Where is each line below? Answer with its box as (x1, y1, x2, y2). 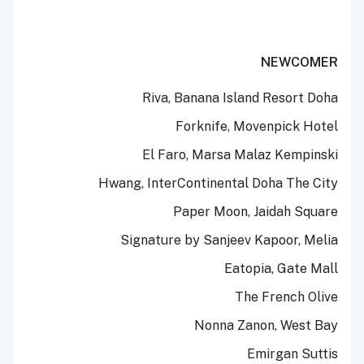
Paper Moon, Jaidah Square (173, 204, 338, 220)
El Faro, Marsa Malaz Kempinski (142, 147, 338, 163)
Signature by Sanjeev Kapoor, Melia (120, 232, 338, 249)
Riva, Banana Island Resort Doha (142, 90, 338, 106)
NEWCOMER (261, 54, 338, 71)
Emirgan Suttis (247, 346, 338, 362)
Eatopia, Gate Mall (224, 261, 338, 277)
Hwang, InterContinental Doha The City (98, 175, 338, 192)
